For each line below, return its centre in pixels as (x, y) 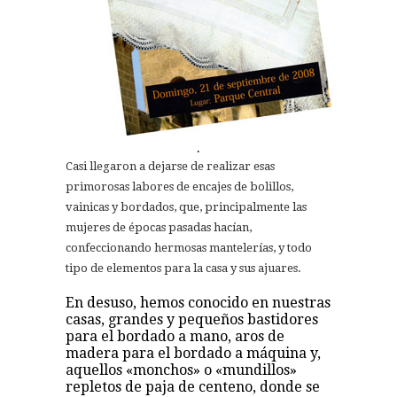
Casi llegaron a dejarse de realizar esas (170, 166)
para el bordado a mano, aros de (175, 336)
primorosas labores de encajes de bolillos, (179, 186)
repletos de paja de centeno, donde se (193, 386)
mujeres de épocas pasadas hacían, (159, 227)
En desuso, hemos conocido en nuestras (198, 302)
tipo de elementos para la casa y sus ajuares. (183, 268)
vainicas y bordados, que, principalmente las (186, 206)
